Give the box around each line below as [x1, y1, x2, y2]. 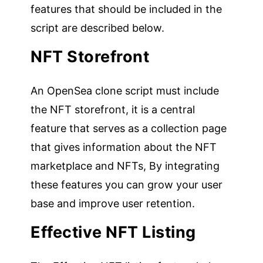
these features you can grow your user [31, 178, 223, 191]
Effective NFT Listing [31, 222, 196, 242]
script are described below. [31, 21, 165, 34]
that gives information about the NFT [31, 140, 217, 153]
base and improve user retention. [31, 197, 195, 210]
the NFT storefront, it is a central [31, 103, 195, 116]
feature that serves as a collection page [31, 122, 227, 134]
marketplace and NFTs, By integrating [31, 159, 220, 172]
